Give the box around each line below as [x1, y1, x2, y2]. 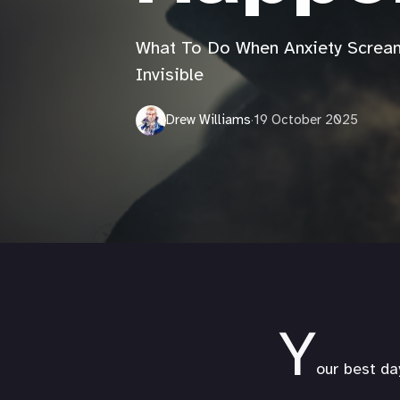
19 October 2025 [254, 113, 358, 128]
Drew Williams [166, 113, 251, 128]
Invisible [136, 66, 204, 85]
